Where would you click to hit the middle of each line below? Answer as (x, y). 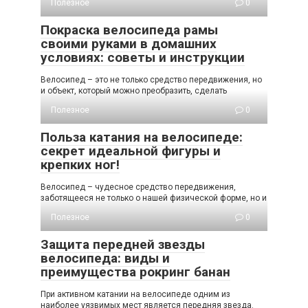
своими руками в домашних (129, 43)
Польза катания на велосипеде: (142, 137)
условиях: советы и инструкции (143, 57)
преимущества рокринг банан (135, 272)
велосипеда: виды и (105, 258)
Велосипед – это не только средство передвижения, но (151, 79)
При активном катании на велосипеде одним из (135, 294)
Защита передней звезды (123, 244)
